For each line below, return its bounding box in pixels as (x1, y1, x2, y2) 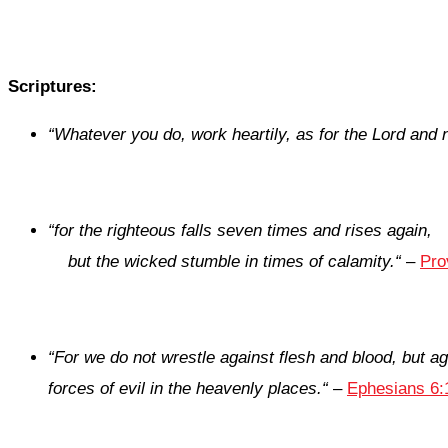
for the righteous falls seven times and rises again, (54, 221, 432, 241)
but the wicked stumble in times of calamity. (68, 252, 395, 272)
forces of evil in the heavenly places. (48, 379, 322, 399)
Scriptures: (8, 77, 97, 97)
